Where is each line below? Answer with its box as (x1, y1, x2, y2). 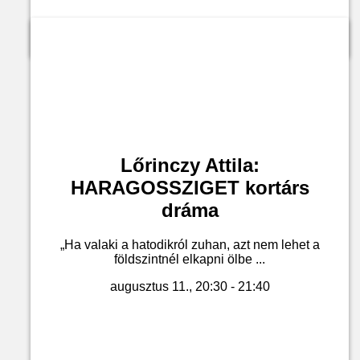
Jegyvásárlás (158, 26, 221, 39)
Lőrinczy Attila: (120, 154, 260, 177)
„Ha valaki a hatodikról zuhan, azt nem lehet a (59, 237, 320, 252)
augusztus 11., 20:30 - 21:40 (109, 279, 270, 293)
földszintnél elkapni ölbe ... (114, 252, 265, 266)
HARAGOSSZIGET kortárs (70, 177, 309, 199)
